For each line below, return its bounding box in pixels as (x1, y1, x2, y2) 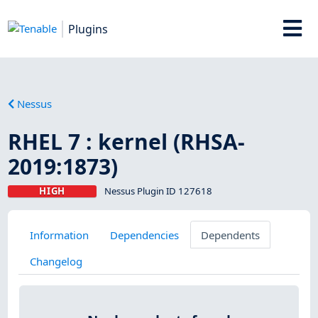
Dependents (200, 227, 260, 242)
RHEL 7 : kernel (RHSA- (8, 126, 246, 156)
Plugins (68, 21, 109, 37)
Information (29, 227, 89, 242)
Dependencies (110, 227, 180, 242)
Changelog (29, 253, 82, 268)
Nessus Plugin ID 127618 (104, 184, 212, 197)
